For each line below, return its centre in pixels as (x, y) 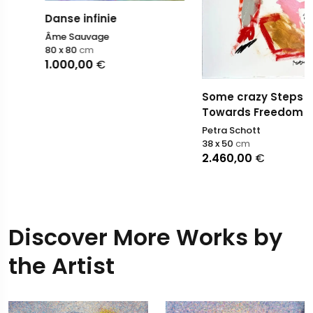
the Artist (61, 266)
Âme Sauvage (42, 36)
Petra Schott (197, 131)
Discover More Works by (145, 238)
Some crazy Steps (218, 97)
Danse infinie (46, 18)
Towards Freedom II (222, 112)
